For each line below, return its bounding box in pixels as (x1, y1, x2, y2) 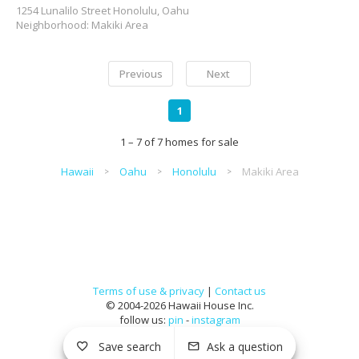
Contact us (215, 284, 266, 298)
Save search (99, 338, 161, 354)
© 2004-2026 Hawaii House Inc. (105, 298, 254, 313)
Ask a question (207, 338, 283, 354)
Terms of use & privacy (93, 284, 204, 298)
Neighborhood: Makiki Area (16, 18, 148, 32)
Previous (119, 67, 163, 81)
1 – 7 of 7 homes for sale (120, 135, 239, 149)
